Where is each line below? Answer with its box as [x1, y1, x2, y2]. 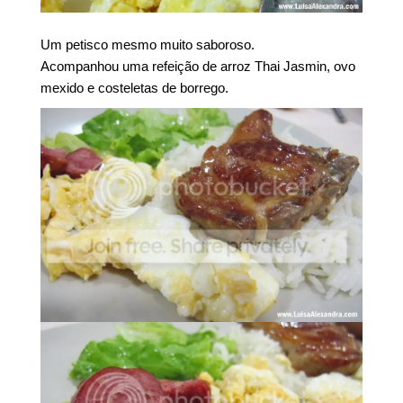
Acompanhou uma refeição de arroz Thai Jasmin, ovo [40, 58, 356, 75]
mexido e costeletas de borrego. [40, 80, 229, 96]
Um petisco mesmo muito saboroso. [40, 37, 255, 53]
